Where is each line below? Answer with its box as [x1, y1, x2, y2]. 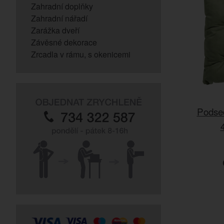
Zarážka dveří [31, 24, 79, 36]
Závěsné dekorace [31, 36, 97, 48]
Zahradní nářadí [31, 12, 87, 24]
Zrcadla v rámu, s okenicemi [31, 48, 130, 60]
